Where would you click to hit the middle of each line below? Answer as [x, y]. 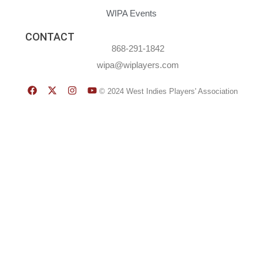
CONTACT [50, 37]
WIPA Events [131, 14]
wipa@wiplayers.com [138, 65]
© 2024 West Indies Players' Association [168, 91]
